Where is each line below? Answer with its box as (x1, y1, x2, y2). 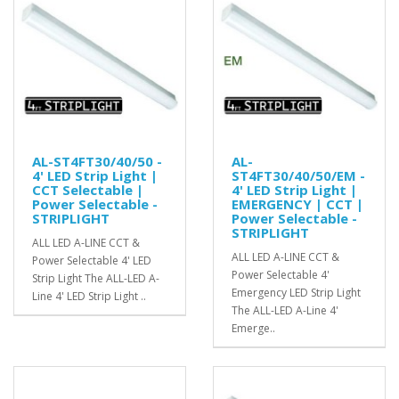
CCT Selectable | (32, 180, 143, 199)
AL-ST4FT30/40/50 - (32, 151, 162, 170)
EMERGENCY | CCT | (232, 194, 363, 213)
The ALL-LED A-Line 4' (232, 302, 338, 318)
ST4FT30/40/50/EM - (232, 166, 365, 184)
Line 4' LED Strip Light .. (32, 288, 146, 304)
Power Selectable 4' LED (32, 252, 151, 268)
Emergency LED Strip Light (232, 284, 361, 300)
